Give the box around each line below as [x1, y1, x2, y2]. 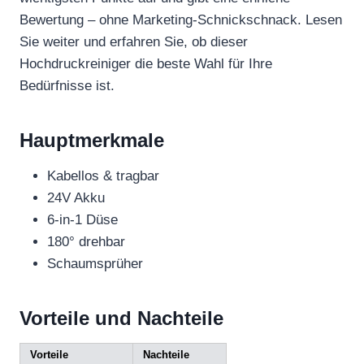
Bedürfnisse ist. [19, 77, 115, 93]
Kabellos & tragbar [47, 167, 159, 184]
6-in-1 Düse [47, 211, 118, 227]
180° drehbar [47, 233, 125, 249]
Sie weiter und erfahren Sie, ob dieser [19, 33, 248, 50]
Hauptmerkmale [19, 128, 164, 151]
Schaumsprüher [47, 255, 143, 271]
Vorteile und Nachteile [19, 306, 223, 329]
